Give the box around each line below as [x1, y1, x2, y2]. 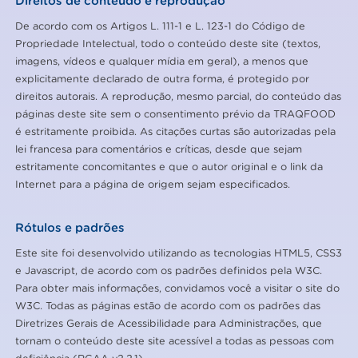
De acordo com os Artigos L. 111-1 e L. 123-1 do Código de [15, 20, 306, 32]
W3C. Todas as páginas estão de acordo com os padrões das [15, 300, 321, 312]
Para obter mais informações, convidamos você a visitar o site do [15, 282, 340, 294]
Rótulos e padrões [15, 221, 125, 235]
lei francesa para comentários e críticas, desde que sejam [15, 143, 303, 155]
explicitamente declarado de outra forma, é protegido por [15, 73, 310, 85]
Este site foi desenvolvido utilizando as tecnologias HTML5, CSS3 [15, 247, 343, 259]
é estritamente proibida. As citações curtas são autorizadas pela [15, 125, 336, 137]
